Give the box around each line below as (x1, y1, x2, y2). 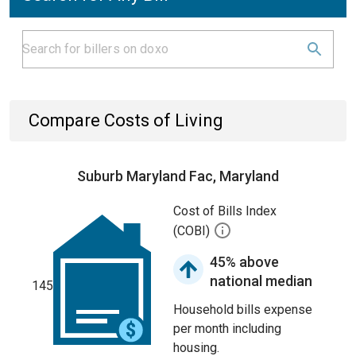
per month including (173, 321, 281, 336)
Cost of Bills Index (173, 203, 277, 219)
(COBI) (173, 223, 213, 239)
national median (210, 273, 312, 289)
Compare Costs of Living (29, 110, 223, 130)
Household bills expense (173, 302, 312, 317)
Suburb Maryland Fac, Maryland (77, 168, 279, 184)
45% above (210, 253, 279, 270)
